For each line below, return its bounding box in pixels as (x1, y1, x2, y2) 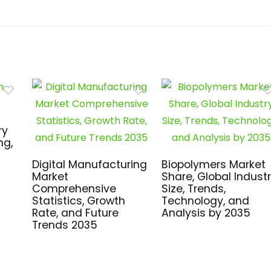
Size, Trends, (161, 181, 226, 197)
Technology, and (161, 194, 249, 209)
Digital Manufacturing (31, 157, 147, 172)
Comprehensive (31, 181, 116, 197)
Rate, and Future (31, 206, 119, 221)
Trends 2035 (31, 218, 97, 233)
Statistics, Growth (31, 194, 125, 209)
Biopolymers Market (161, 157, 266, 172)
